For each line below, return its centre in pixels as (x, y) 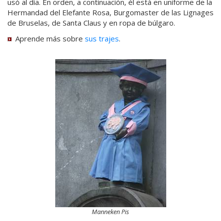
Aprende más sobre (50, 38)
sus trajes (102, 38)
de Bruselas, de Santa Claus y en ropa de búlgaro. (91, 23)
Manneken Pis (110, 212)
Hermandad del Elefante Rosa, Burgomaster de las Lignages (110, 12)
